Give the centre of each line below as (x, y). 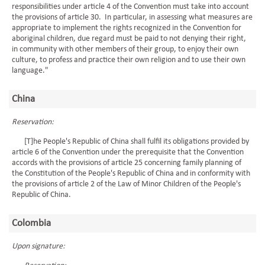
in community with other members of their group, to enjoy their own (125, 49)
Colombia (31, 223)
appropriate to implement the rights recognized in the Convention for (127, 28)
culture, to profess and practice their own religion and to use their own (129, 60)
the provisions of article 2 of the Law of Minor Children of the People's (126, 184)
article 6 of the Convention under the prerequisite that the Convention (128, 152)
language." (30, 71)
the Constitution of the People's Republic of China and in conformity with (131, 174)
